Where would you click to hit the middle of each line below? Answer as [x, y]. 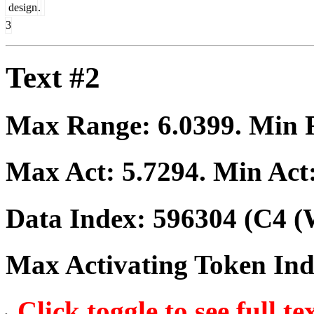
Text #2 [53, 77]
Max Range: [82, 125]
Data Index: [79, 218]
